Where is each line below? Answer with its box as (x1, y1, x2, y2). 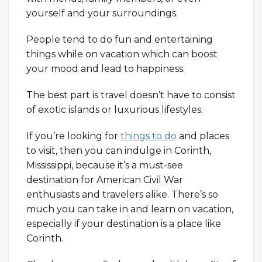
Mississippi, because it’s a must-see (26, 159, 183, 171)
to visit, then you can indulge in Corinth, (26, 144, 211, 156)
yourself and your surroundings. (26, 7, 178, 19)
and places (177, 130, 229, 142)
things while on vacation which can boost (26, 48, 218, 60)
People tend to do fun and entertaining (26, 33, 213, 45)
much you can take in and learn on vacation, (26, 203, 233, 215)
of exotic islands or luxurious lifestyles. (26, 104, 203, 115)
